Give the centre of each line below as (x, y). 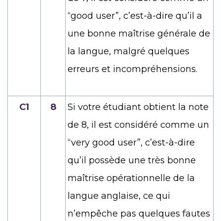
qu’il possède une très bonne (132, 160)
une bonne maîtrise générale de (139, 33)
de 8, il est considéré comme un (138, 125)
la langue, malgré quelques (129, 51)
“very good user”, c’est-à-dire (131, 142)
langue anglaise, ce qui (119, 196)
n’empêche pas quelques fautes (139, 213)
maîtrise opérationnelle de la (131, 178)
